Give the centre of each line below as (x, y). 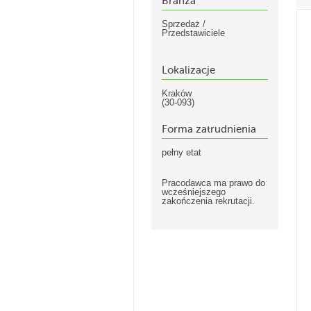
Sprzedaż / (184, 24)
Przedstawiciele (193, 33)
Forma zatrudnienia (209, 129)
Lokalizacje (188, 70)
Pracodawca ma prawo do (213, 183)
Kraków (177, 93)
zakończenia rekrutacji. (208, 201)
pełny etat (182, 152)
